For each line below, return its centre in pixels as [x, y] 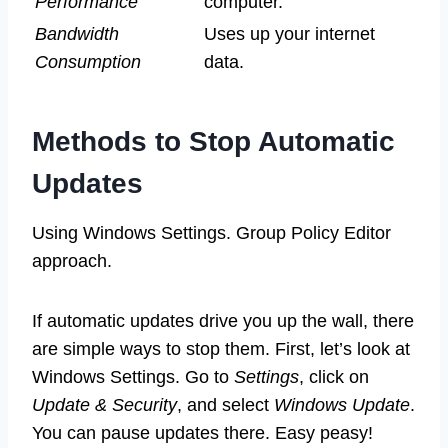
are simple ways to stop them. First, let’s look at [221, 349]
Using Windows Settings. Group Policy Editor [211, 233]
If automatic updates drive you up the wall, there [223, 321]
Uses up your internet [289, 34]
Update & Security [104, 405]
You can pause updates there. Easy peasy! [202, 433]
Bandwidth [77, 34]
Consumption [88, 62]
